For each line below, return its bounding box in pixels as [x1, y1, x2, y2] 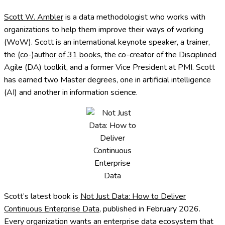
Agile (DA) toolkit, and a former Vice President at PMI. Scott [4, 62, 215, 73]
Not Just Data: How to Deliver [80, 191, 186, 202]
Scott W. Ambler [4, 12, 63, 23]
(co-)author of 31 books [18, 49, 101, 61]
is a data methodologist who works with [63, 12, 205, 23]
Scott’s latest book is [4, 191, 80, 202]
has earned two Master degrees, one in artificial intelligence [4, 74, 211, 86]
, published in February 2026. [99, 203, 200, 215]
